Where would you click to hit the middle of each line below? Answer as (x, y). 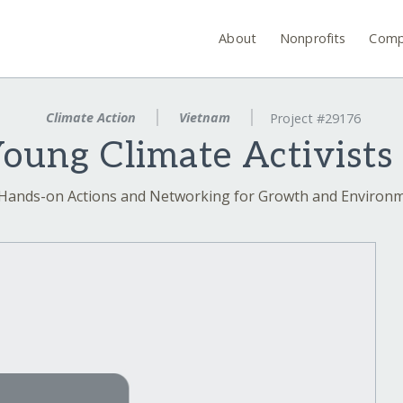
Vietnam (205, 117)
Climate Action (91, 117)
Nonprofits (313, 38)
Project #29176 (315, 119)
